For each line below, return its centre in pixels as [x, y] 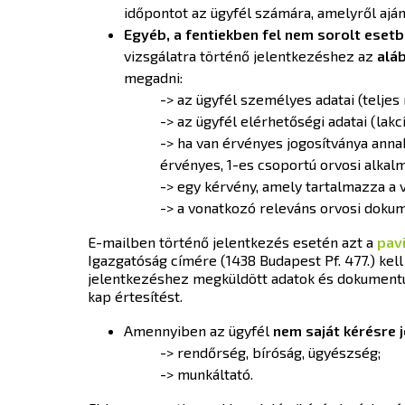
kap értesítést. [135, 296]
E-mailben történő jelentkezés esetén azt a [232, 241]
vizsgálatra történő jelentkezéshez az [250, 55]
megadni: [155, 77]
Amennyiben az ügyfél [198, 330]
